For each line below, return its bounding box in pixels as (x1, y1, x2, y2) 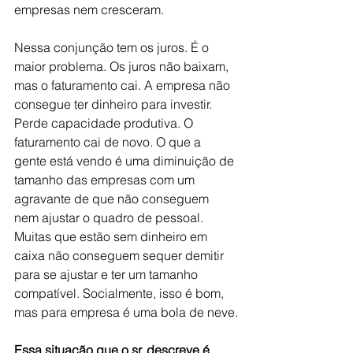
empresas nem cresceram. (14, 2, 164, 17)
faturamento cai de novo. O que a (14, 134, 204, 150)
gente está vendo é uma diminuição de (14, 153, 237, 169)
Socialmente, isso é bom (83, 285, 221, 301)
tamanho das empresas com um (14, 172, 198, 188)
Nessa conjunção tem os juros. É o (14, 39, 212, 55)
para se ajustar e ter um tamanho (14, 266, 201, 282)
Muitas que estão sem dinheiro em (14, 229, 210, 244)
